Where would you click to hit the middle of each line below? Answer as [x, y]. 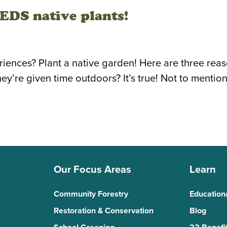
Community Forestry [91, 194]
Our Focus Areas [92, 170]
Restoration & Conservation [103, 211]
